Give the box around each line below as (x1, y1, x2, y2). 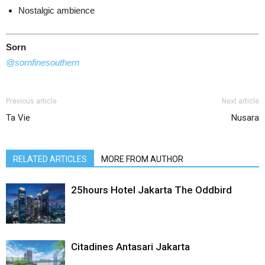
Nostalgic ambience (18, 5, 95, 16)
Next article (222, 96, 259, 105)
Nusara (231, 112, 259, 123)
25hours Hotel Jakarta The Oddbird (71, 183, 232, 196)
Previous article (6, 96, 57, 105)
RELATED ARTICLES (13, 154, 87, 164)
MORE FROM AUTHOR (101, 154, 183, 164)
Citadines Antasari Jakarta (71, 240, 190, 253)
